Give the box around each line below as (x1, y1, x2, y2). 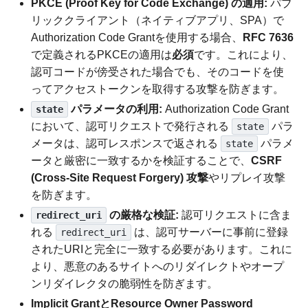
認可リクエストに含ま (178, 208, 291, 221)
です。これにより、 (194, 48, 294, 60)
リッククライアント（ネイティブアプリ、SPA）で (31, 14, 285, 26)
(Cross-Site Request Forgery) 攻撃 (31, 171, 209, 184)
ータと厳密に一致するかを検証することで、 (31, 154, 252, 166)
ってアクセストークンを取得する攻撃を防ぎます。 (31, 82, 285, 95)
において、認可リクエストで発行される (31, 120, 232, 132)
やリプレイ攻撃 (208, 171, 286, 184)
